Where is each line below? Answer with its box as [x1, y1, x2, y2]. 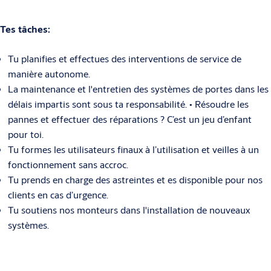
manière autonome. [7, 67, 90, 80]
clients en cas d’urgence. [7, 188, 108, 201]
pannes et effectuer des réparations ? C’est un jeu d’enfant [7, 113, 252, 126]
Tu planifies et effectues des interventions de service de [7, 52, 241, 65]
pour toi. [7, 128, 44, 141]
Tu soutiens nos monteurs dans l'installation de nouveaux [7, 203, 250, 217]
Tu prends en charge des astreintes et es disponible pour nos [7, 173, 263, 186]
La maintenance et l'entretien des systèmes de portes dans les [7, 82, 269, 96]
